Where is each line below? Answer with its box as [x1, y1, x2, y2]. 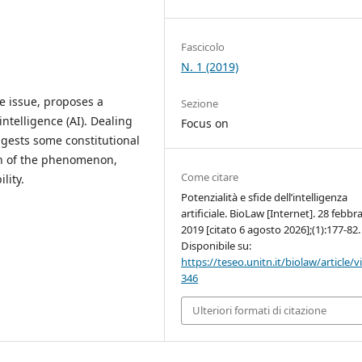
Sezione [181, 96, 219, 112]
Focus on [181, 116, 229, 132]
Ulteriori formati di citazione [192, 303, 327, 318]
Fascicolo [181, 40, 225, 54]
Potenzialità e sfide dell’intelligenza [181, 190, 348, 205]
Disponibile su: [181, 238, 252, 254]
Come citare [181, 170, 239, 185]
